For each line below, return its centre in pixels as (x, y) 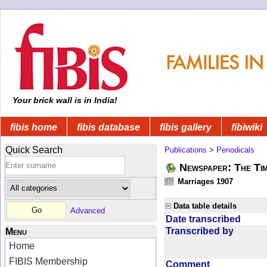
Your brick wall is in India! (64, 100)
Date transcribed (203, 219)
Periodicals (235, 150)
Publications (186, 150)
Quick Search (34, 150)
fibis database (108, 127)
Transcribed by (200, 231)
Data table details (205, 206)
